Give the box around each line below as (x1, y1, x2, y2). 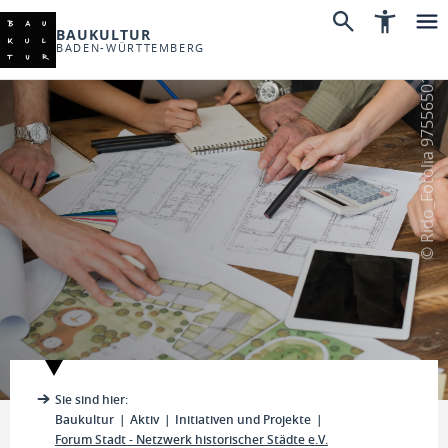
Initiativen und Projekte (175, 411, 311, 428)
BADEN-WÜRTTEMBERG (56, 39, 206, 55)
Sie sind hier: (55, 391, 128, 408)
